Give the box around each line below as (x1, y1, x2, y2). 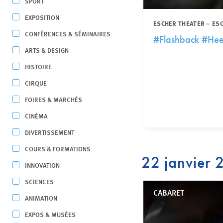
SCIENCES (25, 177, 54, 186)
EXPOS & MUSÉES (25, 210, 76, 219)
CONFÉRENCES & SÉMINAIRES (25, 29, 111, 38)
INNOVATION (25, 160, 60, 170)
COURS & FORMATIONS (25, 144, 91, 153)
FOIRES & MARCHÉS (25, 95, 82, 104)
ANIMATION (25, 193, 57, 203)
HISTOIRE (25, 62, 52, 71)
